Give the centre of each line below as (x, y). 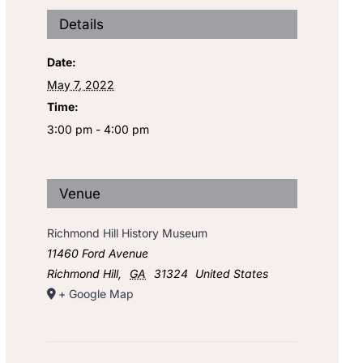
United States (232, 274)
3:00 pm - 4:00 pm (98, 130)
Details (82, 25)
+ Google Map (96, 294)
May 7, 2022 (81, 85)
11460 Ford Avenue (98, 254)
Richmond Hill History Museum (128, 233)
